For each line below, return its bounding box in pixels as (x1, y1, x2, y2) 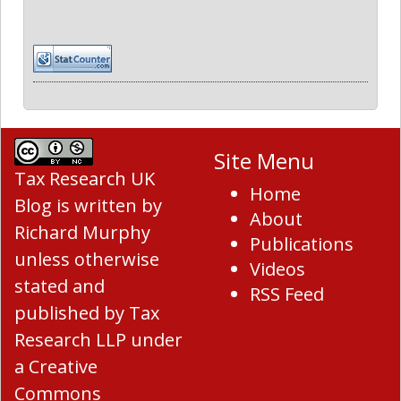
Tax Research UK (14, 166, 155, 192)
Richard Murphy (14, 220, 150, 245)
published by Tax (14, 301, 159, 326)
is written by (52, 193, 162, 218)
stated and (14, 274, 105, 299)
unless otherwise (14, 247, 159, 272)
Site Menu (214, 146, 314, 176)
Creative (29, 354, 98, 380)
